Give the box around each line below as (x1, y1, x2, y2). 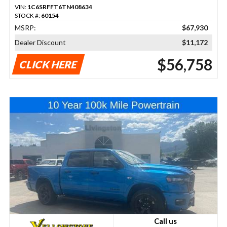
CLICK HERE (18, 58, 79, 70)
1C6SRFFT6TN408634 (27, 3, 92, 11)
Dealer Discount (14, 37, 66, 47)
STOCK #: (14, 11, 41, 19)
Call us (154, 216, 177, 225)
